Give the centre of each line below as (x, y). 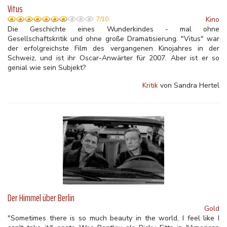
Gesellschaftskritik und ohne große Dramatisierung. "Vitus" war (113, 39)
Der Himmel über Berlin (41, 198)
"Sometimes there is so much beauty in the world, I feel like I (113, 218)
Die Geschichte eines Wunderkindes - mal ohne (113, 29)
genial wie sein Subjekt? (47, 68)
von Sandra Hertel (189, 85)
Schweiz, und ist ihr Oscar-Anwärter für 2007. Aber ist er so (113, 58)
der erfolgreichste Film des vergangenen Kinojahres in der (113, 48)
